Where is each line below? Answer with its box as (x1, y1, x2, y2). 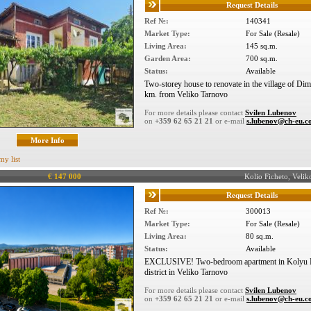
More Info (30, 136, 65, 144)
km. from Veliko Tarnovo (144, 90, 228, 99)
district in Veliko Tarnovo (144, 267, 228, 277)
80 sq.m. (246, 232, 274, 240)
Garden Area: (144, 54, 191, 62)
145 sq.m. (246, 42, 278, 50)
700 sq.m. (246, 54, 278, 62)
